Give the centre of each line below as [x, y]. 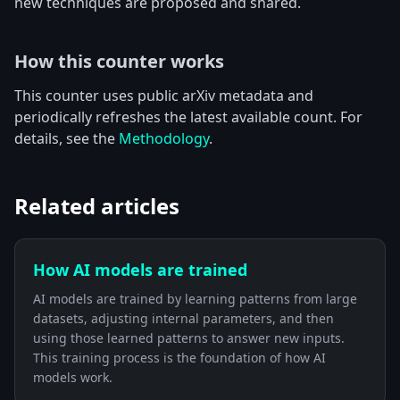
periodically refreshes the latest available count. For [188, 117]
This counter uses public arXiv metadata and [164, 96]
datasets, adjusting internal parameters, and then [183, 318]
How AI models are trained [140, 270]
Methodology [164, 138]
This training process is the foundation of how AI [179, 358]
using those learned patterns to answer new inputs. [189, 338]
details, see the [67, 138]
